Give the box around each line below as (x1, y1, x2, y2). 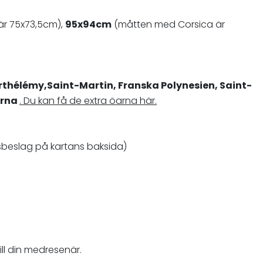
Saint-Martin (47, 79, 113, 92)
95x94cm (65, 18, 112, 31)
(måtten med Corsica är (112, 18, 225, 31)
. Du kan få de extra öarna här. (19, 94, 157, 107)
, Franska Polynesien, (113, 79, 220, 92)
